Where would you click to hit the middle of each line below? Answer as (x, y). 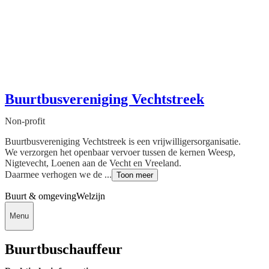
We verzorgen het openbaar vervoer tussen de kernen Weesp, (120, 152)
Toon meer (135, 175)
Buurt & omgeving (41, 196)
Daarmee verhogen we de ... (58, 174)
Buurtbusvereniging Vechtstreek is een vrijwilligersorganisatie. (123, 141)
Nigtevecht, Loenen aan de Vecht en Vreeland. (93, 163)
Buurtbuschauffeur (64, 249)
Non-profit (25, 121)
